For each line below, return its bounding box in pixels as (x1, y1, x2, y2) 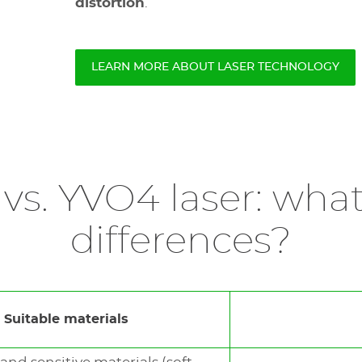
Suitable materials (4, 313, 133, 326)
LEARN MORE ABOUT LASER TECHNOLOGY (91, 61, 339, 73)
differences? (70, 223, 292, 260)
